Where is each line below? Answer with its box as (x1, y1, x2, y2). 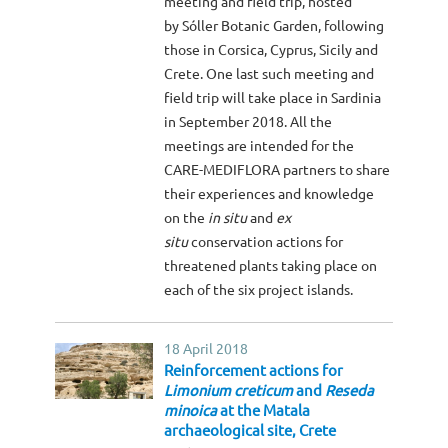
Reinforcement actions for (164, 362, 344, 380)
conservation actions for (188, 234, 344, 251)
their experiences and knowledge (164, 186, 375, 203)
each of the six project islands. (164, 282, 354, 299)
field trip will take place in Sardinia (164, 90, 382, 107)
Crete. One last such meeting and (164, 66, 375, 83)
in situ (208, 210, 248, 227)
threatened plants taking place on (164, 258, 378, 275)
